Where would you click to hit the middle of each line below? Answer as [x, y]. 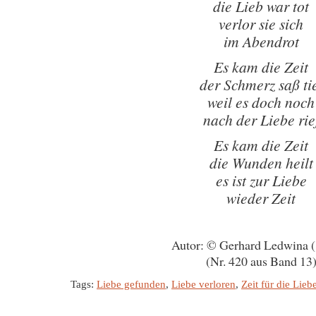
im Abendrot [261, 41]
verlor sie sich [261, 24]
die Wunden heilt [261, 163]
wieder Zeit [261, 198]
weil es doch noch [261, 102]
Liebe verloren [203, 284]
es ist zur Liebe [261, 180]
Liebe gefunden [131, 284]
